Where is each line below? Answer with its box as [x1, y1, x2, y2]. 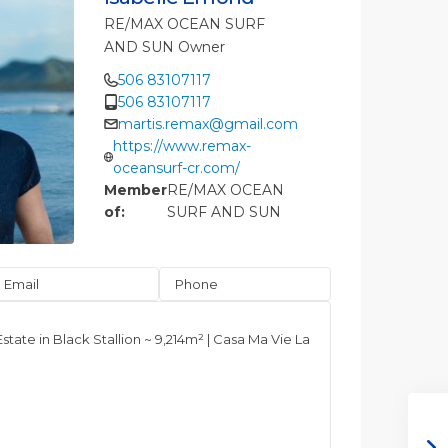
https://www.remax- [113, 137, 252, 156]
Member [103, 181, 167, 200]
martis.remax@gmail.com [117, 115, 298, 134]
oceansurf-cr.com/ [113, 159, 241, 178]
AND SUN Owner [103, 38, 225, 57]
